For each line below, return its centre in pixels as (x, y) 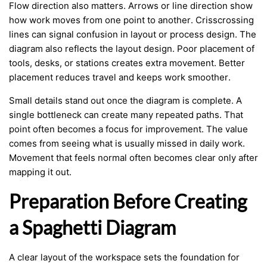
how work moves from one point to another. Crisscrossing (131, 20)
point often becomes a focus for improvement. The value (128, 129)
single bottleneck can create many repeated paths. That (126, 115)
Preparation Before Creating (128, 201)
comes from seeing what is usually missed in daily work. (127, 143)
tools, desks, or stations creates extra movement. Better (127, 63)
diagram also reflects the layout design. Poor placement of (132, 49)
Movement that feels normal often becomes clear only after (133, 158)
